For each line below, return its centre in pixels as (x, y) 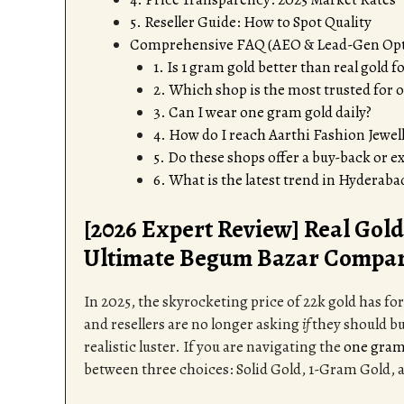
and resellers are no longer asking (193, 324)
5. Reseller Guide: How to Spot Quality (251, 23)
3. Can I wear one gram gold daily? (262, 113)
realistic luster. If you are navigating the (214, 346)
